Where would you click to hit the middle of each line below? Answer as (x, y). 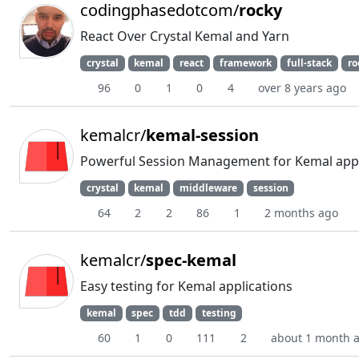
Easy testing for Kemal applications (186, 286)
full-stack (310, 63)
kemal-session (202, 135)
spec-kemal (191, 260)
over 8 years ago (302, 87)
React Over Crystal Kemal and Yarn (185, 36)
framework (245, 63)
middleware (208, 188)
